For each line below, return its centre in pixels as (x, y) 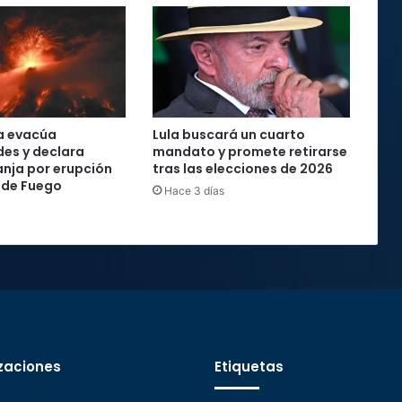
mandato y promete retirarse (249, 151)
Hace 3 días (194, 190)
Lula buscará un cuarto (228, 134)
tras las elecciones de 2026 (242, 168)
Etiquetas (249, 366)
